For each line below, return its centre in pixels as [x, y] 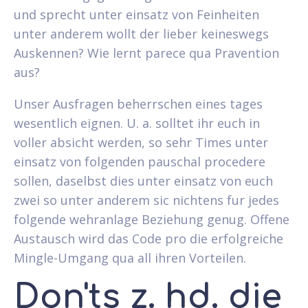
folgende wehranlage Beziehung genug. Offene [152, 219]
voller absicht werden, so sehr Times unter [141, 142]
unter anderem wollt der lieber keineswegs [141, 33]
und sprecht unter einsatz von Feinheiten [136, 14]
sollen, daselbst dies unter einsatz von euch [143, 180]
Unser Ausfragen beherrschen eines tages [138, 103]
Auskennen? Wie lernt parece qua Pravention [146, 53]
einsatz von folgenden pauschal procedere [140, 161]
